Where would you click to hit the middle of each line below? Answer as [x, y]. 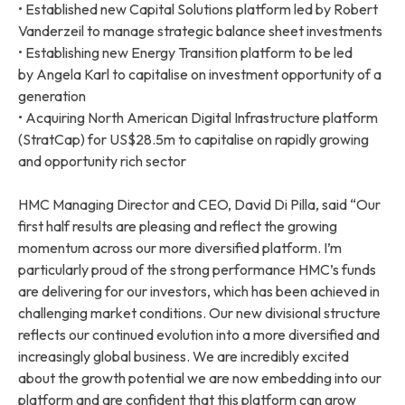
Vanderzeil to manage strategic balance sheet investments [200, 30]
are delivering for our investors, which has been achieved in [199, 291]
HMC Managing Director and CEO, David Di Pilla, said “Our [199, 204]
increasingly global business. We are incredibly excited [184, 356]
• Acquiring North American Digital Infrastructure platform [198, 117]
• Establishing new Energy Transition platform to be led [185, 52]
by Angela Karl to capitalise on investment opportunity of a [200, 74]
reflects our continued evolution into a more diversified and [199, 334]
